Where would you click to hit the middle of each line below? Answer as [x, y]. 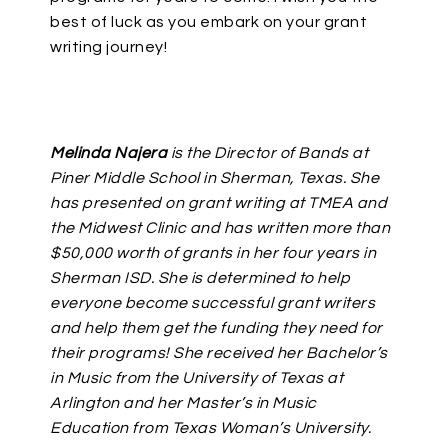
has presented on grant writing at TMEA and [218, 203]
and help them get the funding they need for [216, 328]
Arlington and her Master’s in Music [183, 403]
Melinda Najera [108, 153]
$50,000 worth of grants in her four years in [213, 253]
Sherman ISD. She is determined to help [200, 278]
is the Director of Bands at [267, 153]
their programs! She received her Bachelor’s [219, 353]
